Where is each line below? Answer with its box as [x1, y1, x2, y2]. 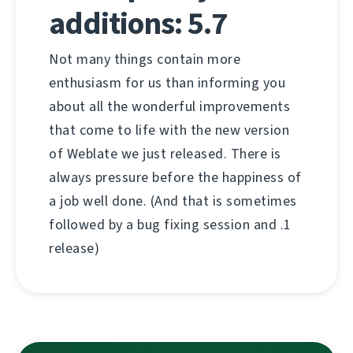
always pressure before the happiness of [49, 168, 302, 188]
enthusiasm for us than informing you [49, 73, 285, 93]
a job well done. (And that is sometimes [49, 191, 297, 211]
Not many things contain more [49, 50, 240, 69]
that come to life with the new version [49, 121, 289, 140]
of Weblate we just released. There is [49, 144, 281, 164]
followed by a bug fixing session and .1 [49, 215, 292, 235]
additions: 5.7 [49, 2, 227, 45]
